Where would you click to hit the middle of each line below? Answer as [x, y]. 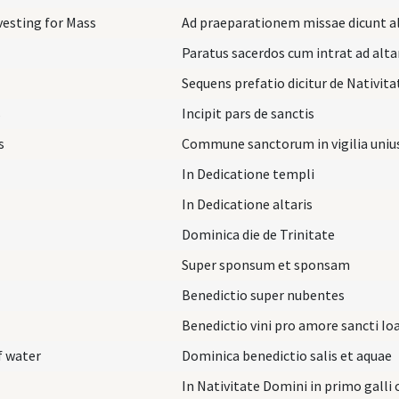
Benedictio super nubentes [263, 294]
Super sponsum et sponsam [266, 264]
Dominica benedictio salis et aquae [287, 355]
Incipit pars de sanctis [248, 113]
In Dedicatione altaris [247, 204]
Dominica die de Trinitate [258, 234]
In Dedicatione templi [248, 173]
